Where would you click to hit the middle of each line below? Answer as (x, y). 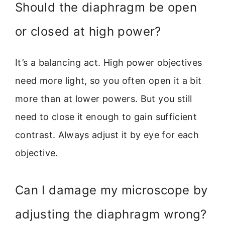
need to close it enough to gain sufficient (106, 117)
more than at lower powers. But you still (104, 99)
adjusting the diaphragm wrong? (111, 214)
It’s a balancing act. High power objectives (109, 63)
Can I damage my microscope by (111, 190)
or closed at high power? (88, 32)
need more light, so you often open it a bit (108, 81)
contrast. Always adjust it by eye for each (107, 135)
